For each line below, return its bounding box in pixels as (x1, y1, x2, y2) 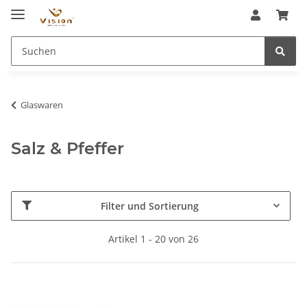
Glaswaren (21, 98, 63, 111)
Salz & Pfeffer (11, 138, 124, 158)
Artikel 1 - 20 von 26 (108, 232, 199, 245)
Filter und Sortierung (101, 199, 199, 212)
